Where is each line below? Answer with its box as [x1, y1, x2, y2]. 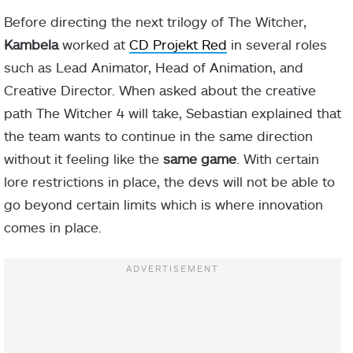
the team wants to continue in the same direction [4, 128, 313, 144]
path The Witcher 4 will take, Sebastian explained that [4, 105, 341, 121]
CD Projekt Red [129, 36, 227, 53]
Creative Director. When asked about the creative [4, 82, 316, 98]
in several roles [227, 36, 327, 53]
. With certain [236, 150, 319, 167]
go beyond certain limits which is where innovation [4, 196, 323, 213]
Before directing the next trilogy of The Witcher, [4, 13, 307, 30]
